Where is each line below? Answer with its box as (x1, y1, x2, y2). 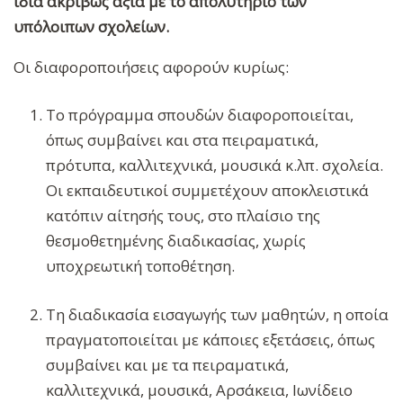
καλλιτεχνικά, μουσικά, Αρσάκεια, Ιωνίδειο (46, 379, 354, 400)
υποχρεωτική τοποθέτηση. (46, 255, 236, 277)
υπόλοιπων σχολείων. (13, 15, 173, 37)
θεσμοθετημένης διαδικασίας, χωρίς (46, 230, 307, 252)
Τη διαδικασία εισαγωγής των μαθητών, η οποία (46, 303, 390, 325)
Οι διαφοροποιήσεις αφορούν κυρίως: (13, 56, 292, 77)
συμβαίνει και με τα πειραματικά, (46, 354, 290, 375)
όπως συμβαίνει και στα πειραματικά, (46, 130, 319, 151)
